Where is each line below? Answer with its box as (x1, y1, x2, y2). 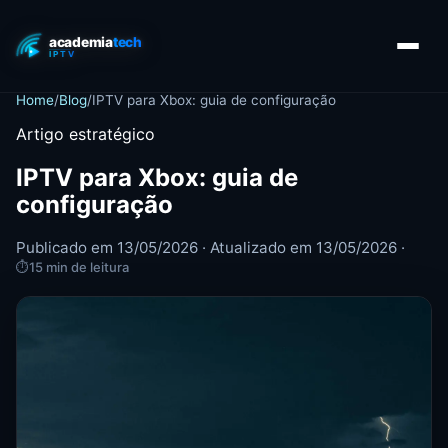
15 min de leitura (29, 259, 129, 276)
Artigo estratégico (16, 124, 155, 144)
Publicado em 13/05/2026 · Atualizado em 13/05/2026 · (16, 237, 405, 257)
